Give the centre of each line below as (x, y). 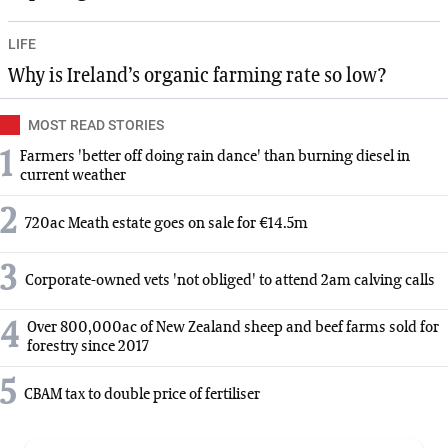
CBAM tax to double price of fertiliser (142, 394)
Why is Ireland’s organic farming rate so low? (197, 76)
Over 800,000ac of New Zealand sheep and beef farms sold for (233, 328)
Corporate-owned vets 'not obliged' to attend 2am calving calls (230, 280)
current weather (73, 176)
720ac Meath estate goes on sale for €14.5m (166, 223)
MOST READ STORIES (96, 125)
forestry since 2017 (88, 347)
